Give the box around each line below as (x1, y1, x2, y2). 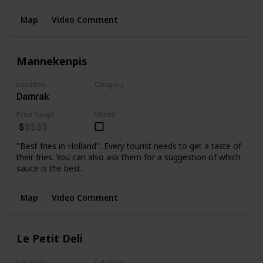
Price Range (16, 109, 54, 119)
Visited (95, 109, 116, 119)
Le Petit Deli (16, 231, 83, 246)
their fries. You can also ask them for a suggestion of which (16, 151, 241, 163)
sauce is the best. (16, 162, 82, 174)
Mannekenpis (16, 53, 87, 68)
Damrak (16, 89, 49, 103)
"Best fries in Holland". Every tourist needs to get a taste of (16, 140, 241, 151)
